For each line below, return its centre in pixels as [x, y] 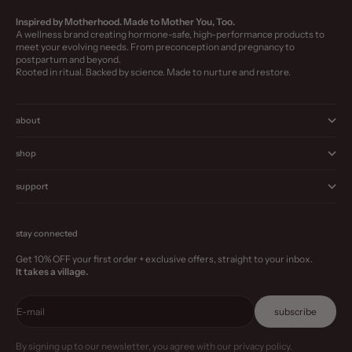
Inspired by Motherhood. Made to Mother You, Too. [125, 22]
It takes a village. [52, 272]
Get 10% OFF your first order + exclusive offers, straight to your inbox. [164, 259]
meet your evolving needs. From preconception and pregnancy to [155, 47]
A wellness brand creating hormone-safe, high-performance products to [170, 35]
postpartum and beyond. [68, 60]
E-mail [31, 311]
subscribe [295, 312]
